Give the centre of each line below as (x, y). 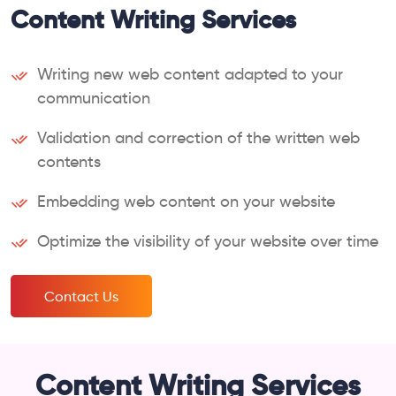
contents (69, 161)
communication (94, 98)
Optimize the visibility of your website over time (208, 241)
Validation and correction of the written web (198, 137)
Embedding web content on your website (186, 201)
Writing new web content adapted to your (190, 74)
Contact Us (81, 296)
